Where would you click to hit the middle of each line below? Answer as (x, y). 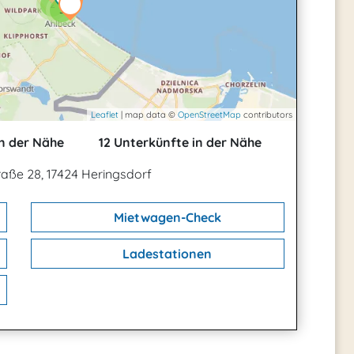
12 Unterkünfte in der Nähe (179, 143)
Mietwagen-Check (166, 218)
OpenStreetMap (209, 115)
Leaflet (105, 115)
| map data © (148, 115)
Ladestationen (166, 254)
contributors (267, 115)
